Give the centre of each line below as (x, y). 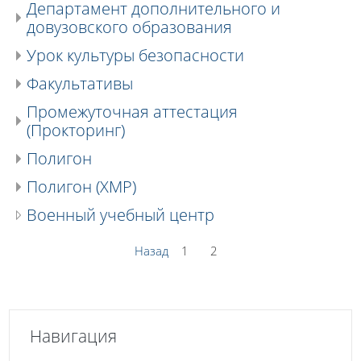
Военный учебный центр (120, 214)
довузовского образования (129, 27)
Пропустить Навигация (74, 317)
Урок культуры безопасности (135, 55)
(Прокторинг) (76, 130)
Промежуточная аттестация (132, 111)
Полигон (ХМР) (81, 186)
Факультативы (80, 83)
